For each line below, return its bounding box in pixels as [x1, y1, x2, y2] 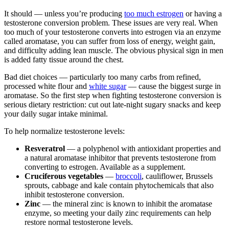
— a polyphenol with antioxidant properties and [65, 144, 221, 153]
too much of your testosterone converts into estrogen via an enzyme [4, 28, 221, 36]
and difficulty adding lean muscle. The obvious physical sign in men [4, 46, 223, 55]
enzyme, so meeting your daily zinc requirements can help [25, 209, 211, 217]
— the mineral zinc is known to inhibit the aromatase [40, 199, 212, 208]
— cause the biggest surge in [126, 82, 221, 90]
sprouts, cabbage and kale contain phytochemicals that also [25, 181, 214, 190]
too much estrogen [124, 9, 184, 18]
